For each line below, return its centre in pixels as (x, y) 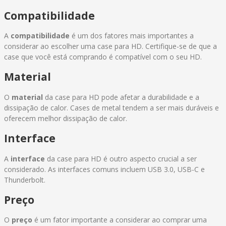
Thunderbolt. (25, 180)
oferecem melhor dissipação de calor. (66, 118)
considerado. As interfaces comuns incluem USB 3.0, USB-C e (104, 169)
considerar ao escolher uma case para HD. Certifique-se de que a (110, 46)
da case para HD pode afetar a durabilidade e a (121, 97)
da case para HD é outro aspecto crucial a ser (121, 158)
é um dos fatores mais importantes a (132, 35)
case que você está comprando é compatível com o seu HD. (103, 56)
